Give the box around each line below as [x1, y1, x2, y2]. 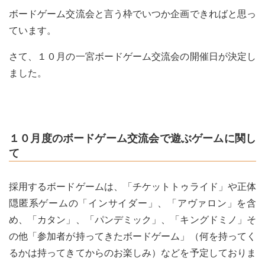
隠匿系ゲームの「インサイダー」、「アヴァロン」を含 [9, 198, 256, 208]
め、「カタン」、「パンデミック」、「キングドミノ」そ [9, 214, 256, 225]
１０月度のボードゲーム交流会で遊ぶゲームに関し [9, 132, 256, 144]
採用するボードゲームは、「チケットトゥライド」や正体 [9, 181, 256, 192]
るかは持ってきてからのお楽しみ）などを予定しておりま [9, 247, 256, 258]
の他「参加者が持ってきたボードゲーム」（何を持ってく [9, 231, 256, 241]
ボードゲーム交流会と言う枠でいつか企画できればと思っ [9, 9, 256, 19]
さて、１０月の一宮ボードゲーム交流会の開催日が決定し [9, 51, 256, 62]
